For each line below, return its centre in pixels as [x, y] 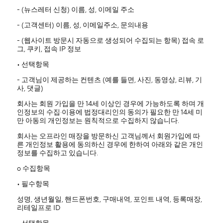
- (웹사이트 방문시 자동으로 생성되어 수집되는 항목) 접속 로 [110, 41]
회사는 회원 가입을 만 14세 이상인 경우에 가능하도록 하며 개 [110, 104]
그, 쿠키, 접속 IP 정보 [49, 49]
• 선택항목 [33, 65]
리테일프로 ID [38, 208]
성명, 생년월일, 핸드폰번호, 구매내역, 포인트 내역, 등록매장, [109, 200]
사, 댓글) [30, 89]
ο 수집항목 [33, 169]
